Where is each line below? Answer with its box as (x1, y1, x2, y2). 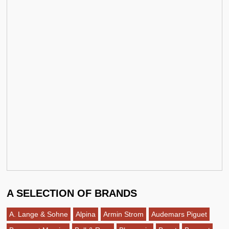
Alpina (76, 210, 96, 218)
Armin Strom (103, 210, 144, 218)
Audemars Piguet (151, 210, 208, 218)
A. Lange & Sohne (9, 210, 68, 218)
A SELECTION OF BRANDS (7, 187, 138, 199)
